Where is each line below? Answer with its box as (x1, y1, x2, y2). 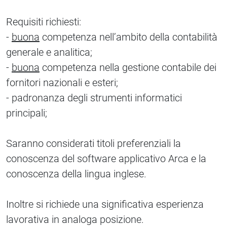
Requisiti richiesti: (6, 16, 81, 28)
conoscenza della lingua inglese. (6, 168, 146, 180)
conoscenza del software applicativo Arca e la (6, 153, 206, 165)
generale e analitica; (6, 46, 95, 58)
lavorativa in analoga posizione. (6, 213, 144, 225)
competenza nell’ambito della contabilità (40, 31, 217, 43)
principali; (6, 107, 47, 119)
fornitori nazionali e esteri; (6, 77, 118, 89)
